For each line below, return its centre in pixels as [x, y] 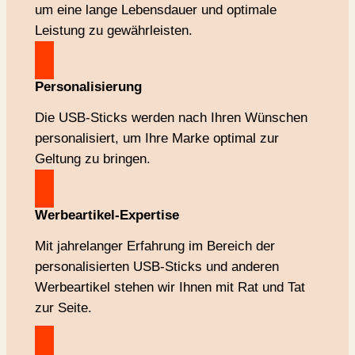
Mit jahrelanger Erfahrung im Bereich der [155, 246]
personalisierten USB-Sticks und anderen [157, 266]
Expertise [149, 215]
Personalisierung [88, 86]
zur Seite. [63, 307]
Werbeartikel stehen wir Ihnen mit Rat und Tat [170, 287]
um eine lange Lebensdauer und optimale [155, 10]
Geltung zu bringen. [92, 158]
